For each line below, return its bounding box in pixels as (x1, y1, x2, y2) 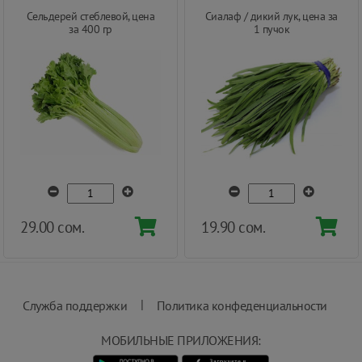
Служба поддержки (23, 297, 128, 314)
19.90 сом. (201, 216, 266, 237)
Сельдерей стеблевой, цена (26, 8, 155, 23)
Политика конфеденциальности (156, 297, 327, 314)
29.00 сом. (20, 216, 85, 237)
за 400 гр (69, 21, 112, 36)
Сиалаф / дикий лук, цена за (204, 8, 339, 23)
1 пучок (253, 21, 290, 36)
